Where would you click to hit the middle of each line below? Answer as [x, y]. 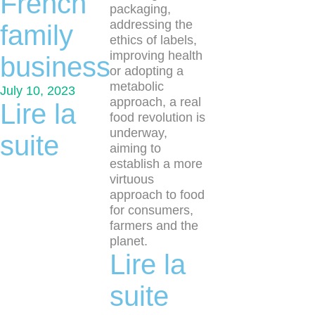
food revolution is [157, 117]
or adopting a [146, 71]
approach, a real [155, 102]
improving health [156, 56]
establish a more [156, 164]
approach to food [157, 195]
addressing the [151, 25]
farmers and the [154, 226]
